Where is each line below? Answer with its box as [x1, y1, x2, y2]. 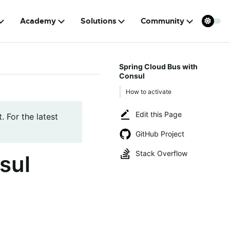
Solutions [80, 16, 117, 26]
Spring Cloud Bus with [119, 62, 198, 71]
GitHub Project [136, 129, 184, 138]
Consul [119, 71, 145, 80]
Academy [20, 16, 56, 26]
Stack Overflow [136, 149, 187, 158]
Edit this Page [136, 110, 182, 119]
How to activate [126, 87, 171, 95]
